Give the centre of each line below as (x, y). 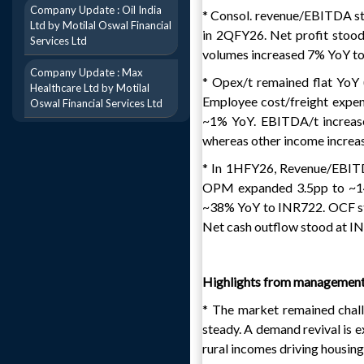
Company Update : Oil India (96, 10)
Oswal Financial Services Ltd (96, 103)
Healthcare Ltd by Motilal (90, 88)
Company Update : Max (87, 72)
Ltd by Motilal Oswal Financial (101, 25)
